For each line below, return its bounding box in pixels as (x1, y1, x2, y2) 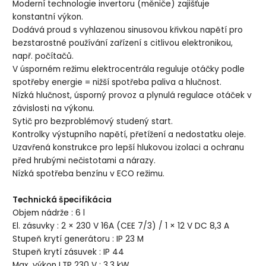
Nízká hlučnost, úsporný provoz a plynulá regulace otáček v (12, 90, 252, 102)
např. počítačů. (12, 50, 74, 62)
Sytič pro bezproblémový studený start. (12, 116, 173, 128)
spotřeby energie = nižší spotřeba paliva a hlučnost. (12, 77, 222, 88)
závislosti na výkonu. (12, 103, 95, 115)
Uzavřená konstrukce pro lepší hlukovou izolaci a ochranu (12, 142, 245, 154)
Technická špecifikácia (12, 194, 112, 206)
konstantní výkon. (12, 11, 84, 23)
